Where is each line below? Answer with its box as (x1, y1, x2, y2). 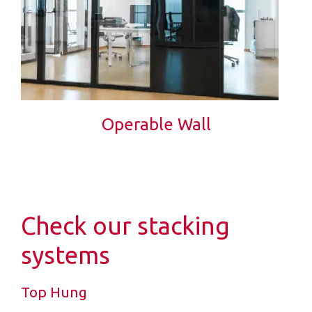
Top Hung (21, 283, 87, 300)
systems (21, 240, 110, 269)
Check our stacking (21, 211, 230, 240)
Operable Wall (101, 114, 211, 134)
